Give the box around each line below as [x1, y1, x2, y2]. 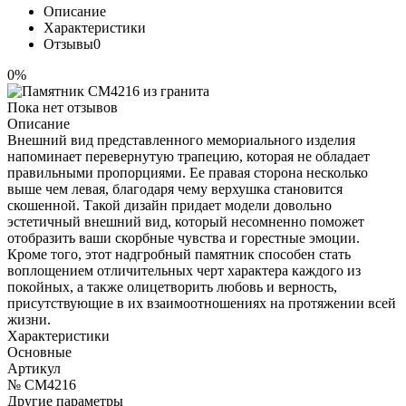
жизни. [7, 311, 51, 327]
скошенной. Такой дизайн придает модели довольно [7, 197, 332, 213]
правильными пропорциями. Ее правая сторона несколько [7, 164, 368, 180]
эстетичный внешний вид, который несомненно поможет [7, 213, 364, 229]
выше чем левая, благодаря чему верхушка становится [7, 180, 343, 197]
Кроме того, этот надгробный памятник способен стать [7, 246, 351, 262]
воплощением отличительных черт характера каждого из [7, 262, 361, 278]
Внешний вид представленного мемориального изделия [7, 131, 355, 148]
